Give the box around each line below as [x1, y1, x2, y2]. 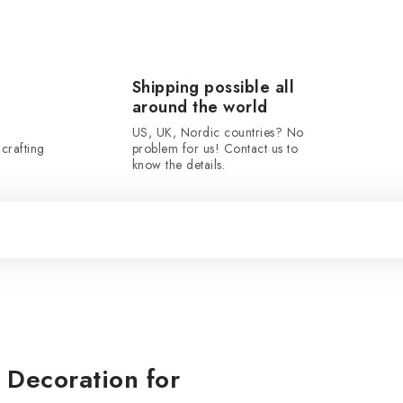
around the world [131, 95, 268, 119]
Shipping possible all [131, 76, 294, 99]
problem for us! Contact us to [131, 139, 298, 157]
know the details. [131, 156, 225, 174]
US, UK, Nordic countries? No [131, 123, 304, 141]
